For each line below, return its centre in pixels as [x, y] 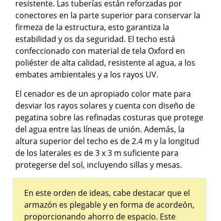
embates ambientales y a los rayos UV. [87, 75]
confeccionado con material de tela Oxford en [100, 51]
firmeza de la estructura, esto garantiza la [92, 27]
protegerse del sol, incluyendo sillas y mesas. [99, 165]
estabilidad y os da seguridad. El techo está [95, 39]
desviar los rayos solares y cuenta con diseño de [105, 106]
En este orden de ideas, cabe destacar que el [107, 193]
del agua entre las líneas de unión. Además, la [100, 129]
